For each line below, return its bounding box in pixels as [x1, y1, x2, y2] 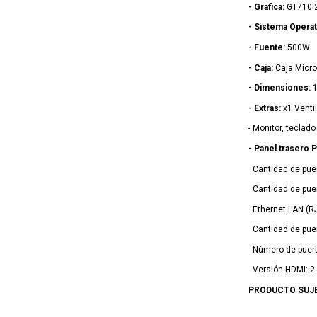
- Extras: [248, 103, 281, 113]
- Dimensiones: [248, 83, 311, 93]
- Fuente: [248, 42, 285, 52]
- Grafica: [248, 1, 284, 12]
